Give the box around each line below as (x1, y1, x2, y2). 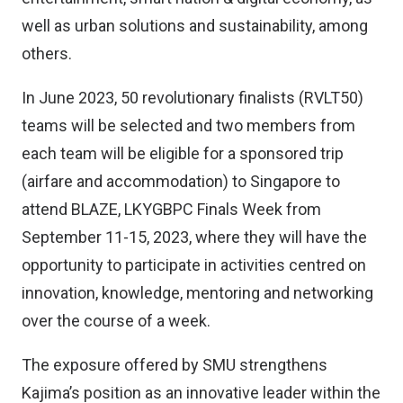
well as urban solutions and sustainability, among (22, 16, 368, 35)
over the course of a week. (22, 311, 210, 330)
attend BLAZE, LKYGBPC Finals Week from (22, 200, 321, 219)
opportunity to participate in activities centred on (22, 255, 366, 274)
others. (22, 44, 72, 63)
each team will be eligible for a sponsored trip (22, 144, 344, 163)
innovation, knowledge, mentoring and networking (22, 283, 373, 302)
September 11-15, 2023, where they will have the (22, 228, 367, 246)
